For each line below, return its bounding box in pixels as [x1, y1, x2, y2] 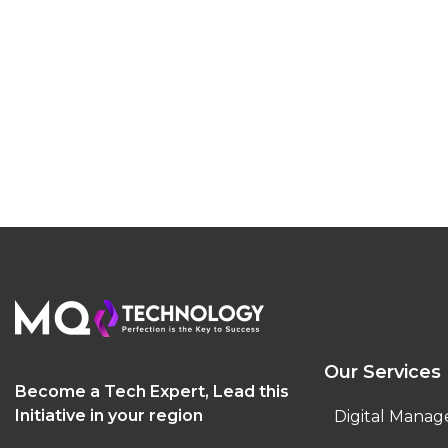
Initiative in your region [15, 405, 203, 425]
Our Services [324, 360, 442, 383]
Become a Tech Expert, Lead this [15, 381, 289, 401]
